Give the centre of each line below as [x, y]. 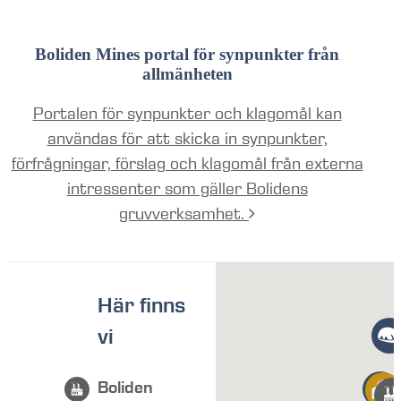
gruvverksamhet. [184, 213]
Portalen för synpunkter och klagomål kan [187, 113]
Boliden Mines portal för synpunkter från [187, 54]
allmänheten [187, 73]
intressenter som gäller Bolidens [187, 188]
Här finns [142, 307]
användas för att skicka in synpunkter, [187, 138]
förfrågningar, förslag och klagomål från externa [187, 163]
